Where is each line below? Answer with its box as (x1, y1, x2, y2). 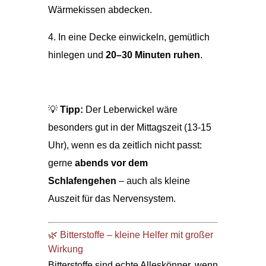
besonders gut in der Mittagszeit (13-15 (47, 122, 211, 132)
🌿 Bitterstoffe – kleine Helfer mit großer (47, 229, 213, 240)
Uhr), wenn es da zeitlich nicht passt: (47, 140, 202, 150)
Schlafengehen (47, 175, 116, 186)
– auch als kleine (116, 175, 190, 186)
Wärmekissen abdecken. (47, 4, 152, 15)
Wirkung (47, 243, 83, 254)
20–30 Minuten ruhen (105, 49, 200, 60)
